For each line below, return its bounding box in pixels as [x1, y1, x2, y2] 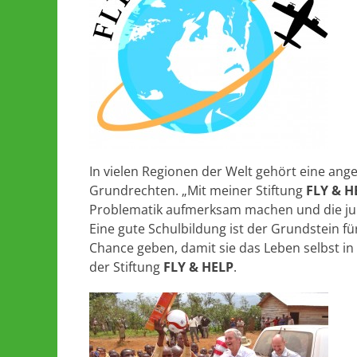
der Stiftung [89, 258, 163, 276]
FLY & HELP [163, 258, 233, 276]
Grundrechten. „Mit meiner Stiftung [89, 182, 306, 199]
